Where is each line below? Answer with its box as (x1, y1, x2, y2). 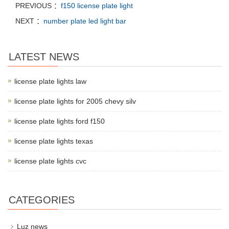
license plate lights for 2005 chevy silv (14, 97, 136, 105)
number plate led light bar (43, 16, 126, 25)
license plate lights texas (14, 136, 93, 145)
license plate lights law (14, 77, 86, 85)
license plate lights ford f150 (14, 117, 105, 125)
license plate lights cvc (14, 156, 86, 165)
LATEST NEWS (9, 51, 79, 62)
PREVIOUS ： (15, 1, 61, 10)
